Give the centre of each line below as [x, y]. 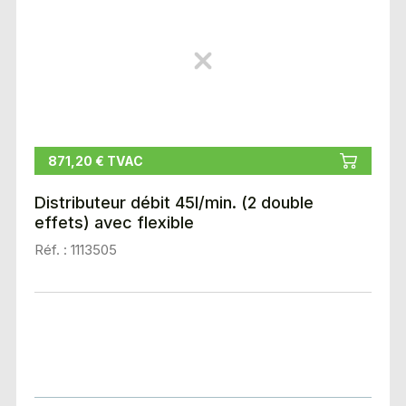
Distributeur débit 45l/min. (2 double [174, 203]
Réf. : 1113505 [75, 250]
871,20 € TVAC [95, 161]
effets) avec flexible [114, 223]
